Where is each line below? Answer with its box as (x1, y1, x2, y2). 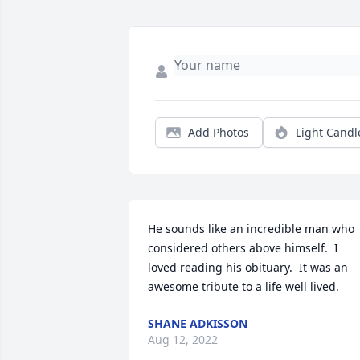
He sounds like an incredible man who (148, 221, 354, 237)
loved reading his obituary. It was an (148, 260, 348, 276)
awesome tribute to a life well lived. (148, 279, 339, 295)
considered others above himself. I (148, 240, 338, 256)
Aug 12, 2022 (148, 332, 218, 348)
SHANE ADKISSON (148, 316, 247, 332)
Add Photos (188, 125, 249, 141)
